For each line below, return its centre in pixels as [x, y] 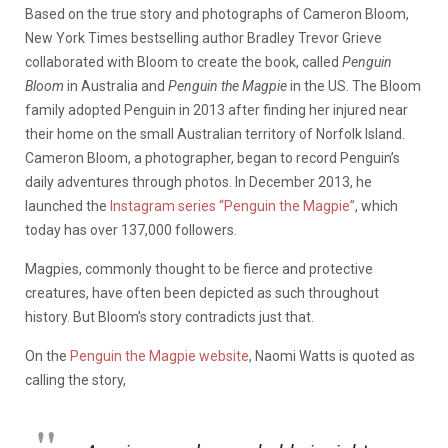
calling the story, [75, 379]
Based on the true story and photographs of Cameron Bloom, [217, 13]
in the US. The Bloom [355, 85]
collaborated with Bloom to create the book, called [183, 61]
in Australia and [116, 85]
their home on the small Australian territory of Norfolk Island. [215, 133]
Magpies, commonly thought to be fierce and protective [199, 268]
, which [376, 205]
